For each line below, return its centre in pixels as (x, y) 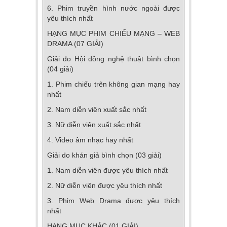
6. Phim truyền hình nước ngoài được (113, 8)
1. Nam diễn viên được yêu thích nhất (108, 170)
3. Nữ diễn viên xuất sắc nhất (95, 124)
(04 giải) (60, 69)
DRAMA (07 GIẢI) (75, 43)
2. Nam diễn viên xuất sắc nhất (98, 109)
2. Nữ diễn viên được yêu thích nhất (106, 185)
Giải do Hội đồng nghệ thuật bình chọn (113, 59)
